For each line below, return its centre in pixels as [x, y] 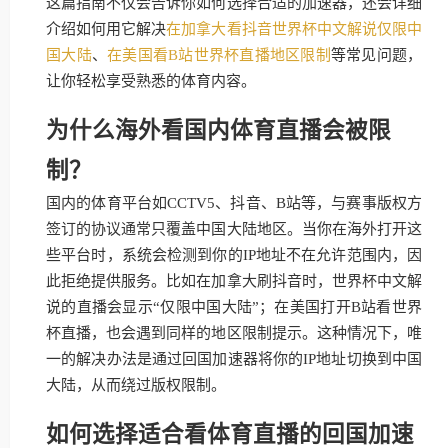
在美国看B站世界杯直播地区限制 [219, 55]
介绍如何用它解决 [106, 29]
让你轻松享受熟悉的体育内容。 [151, 81]
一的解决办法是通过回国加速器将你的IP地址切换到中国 [234, 359]
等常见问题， [376, 55]
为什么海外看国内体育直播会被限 [218, 129]
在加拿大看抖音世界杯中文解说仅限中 [294, 29]
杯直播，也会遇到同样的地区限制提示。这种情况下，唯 [234, 333]
